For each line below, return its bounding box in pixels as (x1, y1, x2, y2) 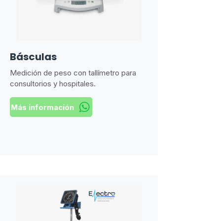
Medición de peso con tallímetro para (10, 68, 136, 77)
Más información (10, 102, 74, 112)
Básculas (10, 50, 57, 64)
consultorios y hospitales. (10, 79, 96, 88)
